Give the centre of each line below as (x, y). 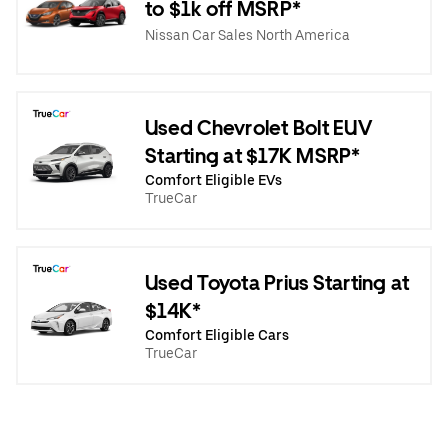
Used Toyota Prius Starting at (277, 282)
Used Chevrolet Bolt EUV (258, 127)
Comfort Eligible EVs (213, 179)
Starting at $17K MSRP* (253, 155)
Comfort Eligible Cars (217, 334)
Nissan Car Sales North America (247, 34)
